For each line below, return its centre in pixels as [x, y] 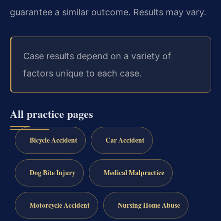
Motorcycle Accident [59, 205]
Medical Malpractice [134, 172]
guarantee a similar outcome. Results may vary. [108, 12]
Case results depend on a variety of [97, 56]
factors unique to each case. [82, 74]
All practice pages [52, 114]
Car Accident [125, 140]
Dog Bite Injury [52, 172]
